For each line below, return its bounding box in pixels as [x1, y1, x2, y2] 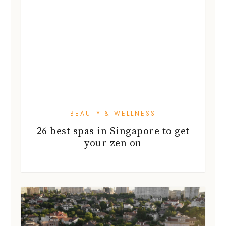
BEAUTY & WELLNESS [70, 109, 156, 119]
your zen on [84, 136, 142, 150]
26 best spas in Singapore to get [36, 124, 190, 138]
